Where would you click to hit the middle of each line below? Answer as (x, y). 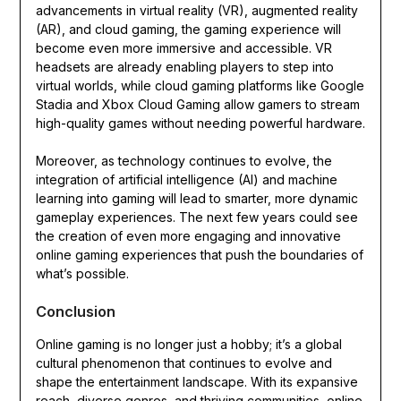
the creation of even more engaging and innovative (188, 236)
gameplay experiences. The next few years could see (196, 218)
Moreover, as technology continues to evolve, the (183, 161)
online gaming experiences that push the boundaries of (199, 255)
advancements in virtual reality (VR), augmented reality (196, 11)
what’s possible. (82, 274)
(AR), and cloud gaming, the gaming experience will (188, 30)
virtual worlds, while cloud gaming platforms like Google (200, 86)
